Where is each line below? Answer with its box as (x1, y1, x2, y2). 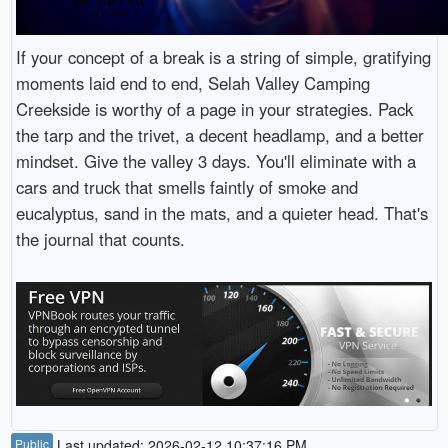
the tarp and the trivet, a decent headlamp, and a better (15, 122, 424, 147)
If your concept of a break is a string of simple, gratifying (15, 44, 431, 69)
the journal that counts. (15, 226, 185, 251)
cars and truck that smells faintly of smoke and (15, 174, 358, 199)
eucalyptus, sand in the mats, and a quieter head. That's (15, 200, 428, 225)
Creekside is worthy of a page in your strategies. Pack (15, 96, 413, 121)
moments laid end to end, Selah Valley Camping (15, 70, 370, 95)
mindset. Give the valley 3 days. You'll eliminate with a (15, 148, 416, 173)
